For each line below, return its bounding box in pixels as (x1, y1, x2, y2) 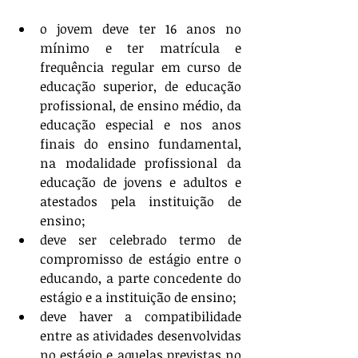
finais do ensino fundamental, (40, 134, 241, 153)
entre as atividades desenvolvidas (40, 326, 241, 344)
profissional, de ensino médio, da (40, 96, 241, 114)
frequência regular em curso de (40, 58, 241, 76)
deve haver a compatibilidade (40, 307, 241, 325)
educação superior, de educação (40, 77, 241, 95)
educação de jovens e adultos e (40, 173, 241, 191)
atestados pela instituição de (40, 192, 241, 210)
